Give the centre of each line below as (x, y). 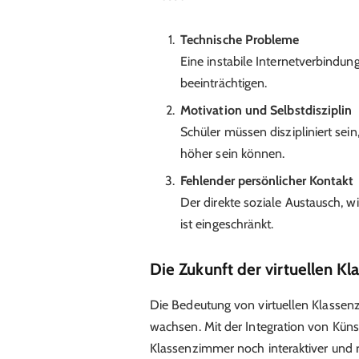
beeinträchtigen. (224, 83)
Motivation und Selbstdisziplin (266, 111)
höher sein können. (232, 154)
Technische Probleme (240, 40)
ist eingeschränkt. (227, 224)
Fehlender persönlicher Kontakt (267, 181)
